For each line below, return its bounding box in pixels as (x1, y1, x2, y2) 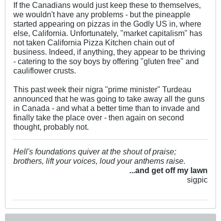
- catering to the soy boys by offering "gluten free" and (13, 56, 199, 66)
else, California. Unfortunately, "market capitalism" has (13, 28, 202, 37)
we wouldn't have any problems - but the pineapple (13, 9, 190, 19)
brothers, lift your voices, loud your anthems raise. (13, 156, 185, 165)
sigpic (187, 175, 208, 184)
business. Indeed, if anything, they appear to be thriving (13, 47, 205, 56)
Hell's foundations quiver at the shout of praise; (13, 147, 176, 156)
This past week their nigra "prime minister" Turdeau (13, 84, 191, 94)
